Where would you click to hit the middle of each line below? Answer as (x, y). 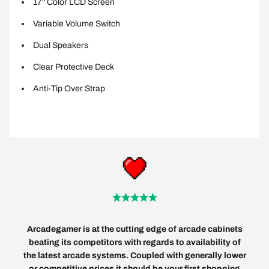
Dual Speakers (61, 46)
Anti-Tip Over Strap (69, 89)
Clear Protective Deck (74, 67)
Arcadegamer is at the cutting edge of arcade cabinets (134, 229)
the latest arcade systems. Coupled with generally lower (134, 256)
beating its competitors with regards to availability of (134, 243)
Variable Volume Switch (77, 24)
